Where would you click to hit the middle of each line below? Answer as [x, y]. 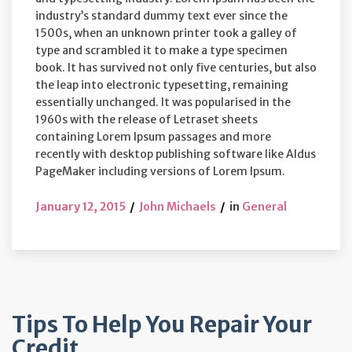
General [264, 206]
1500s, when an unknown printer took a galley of [166, 33]
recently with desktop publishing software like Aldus [176, 154]
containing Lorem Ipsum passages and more [153, 136]
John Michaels [178, 206]
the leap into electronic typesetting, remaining [162, 84]
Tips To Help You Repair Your [162, 324]
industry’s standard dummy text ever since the [161, 15]
